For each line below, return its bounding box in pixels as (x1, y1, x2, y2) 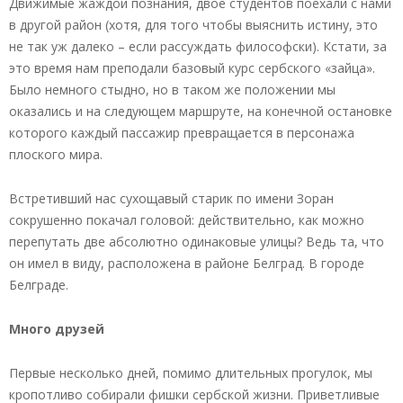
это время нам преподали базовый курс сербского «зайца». (9, 58, 375, 76)
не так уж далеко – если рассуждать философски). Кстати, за (9, 37, 387, 55)
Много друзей (9, 319, 104, 337)
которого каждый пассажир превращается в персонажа (9, 123, 354, 141)
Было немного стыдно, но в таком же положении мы (9, 80, 336, 98)
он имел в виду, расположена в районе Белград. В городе (9, 254, 364, 272)
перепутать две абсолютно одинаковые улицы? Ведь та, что (9, 232, 384, 250)
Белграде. (9, 275, 68, 293)
